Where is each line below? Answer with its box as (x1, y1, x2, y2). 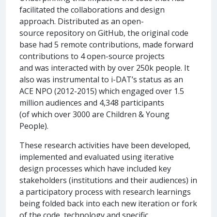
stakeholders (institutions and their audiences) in (19, 174, 197, 186)
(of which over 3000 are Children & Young (19, 108, 170, 120)
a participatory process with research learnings (19, 186, 191, 197)
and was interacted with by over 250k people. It (19, 62, 189, 73)
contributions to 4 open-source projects (19, 50, 165, 62)
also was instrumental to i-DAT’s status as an (19, 74, 183, 85)
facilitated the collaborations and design (19, 4, 165, 15)
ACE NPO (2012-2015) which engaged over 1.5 (19, 85, 184, 96)
